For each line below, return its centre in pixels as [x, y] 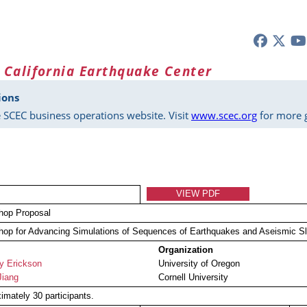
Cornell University [193, 278]
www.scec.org [224, 115]
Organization [186, 250]
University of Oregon [199, 264]
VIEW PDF [198, 194]
